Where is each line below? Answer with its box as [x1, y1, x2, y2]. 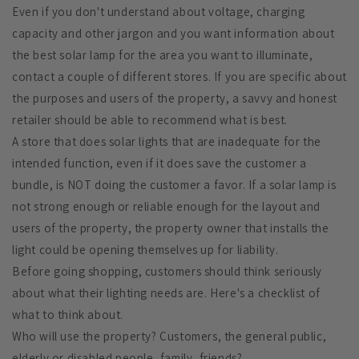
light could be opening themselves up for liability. [12, 242, 279, 258]
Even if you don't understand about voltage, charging [12, 4, 305, 20]
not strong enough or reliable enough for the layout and [12, 199, 321, 215]
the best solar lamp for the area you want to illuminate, [12, 47, 313, 63]
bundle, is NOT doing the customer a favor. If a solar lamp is [12, 177, 337, 193]
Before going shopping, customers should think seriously [12, 264, 323, 280]
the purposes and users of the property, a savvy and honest [12, 91, 337, 107]
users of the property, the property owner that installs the [12, 220, 329, 236]
